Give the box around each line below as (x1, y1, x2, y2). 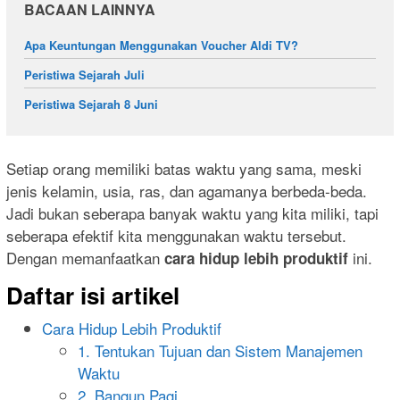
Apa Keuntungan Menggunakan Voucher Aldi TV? (24, 36, 298, 54)
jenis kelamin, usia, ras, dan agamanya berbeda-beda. (6, 179, 367, 203)
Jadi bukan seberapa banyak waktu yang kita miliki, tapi (6, 202, 379, 225)
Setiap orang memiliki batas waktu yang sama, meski (6, 157, 362, 180)
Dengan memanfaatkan (6, 246, 164, 270)
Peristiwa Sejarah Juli (24, 65, 145, 83)
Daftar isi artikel (6, 279, 179, 312)
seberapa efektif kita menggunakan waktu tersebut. (6, 224, 346, 247)
